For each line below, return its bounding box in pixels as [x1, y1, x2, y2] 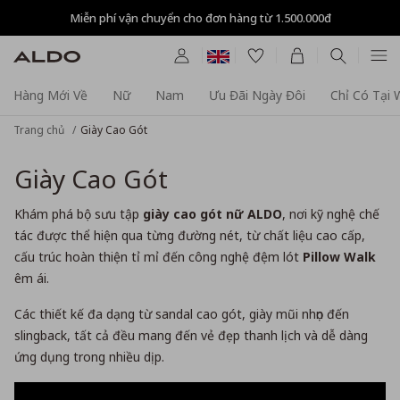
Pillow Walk [303, 248, 376, 265]
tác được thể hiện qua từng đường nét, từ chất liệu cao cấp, [14, 227, 365, 244]
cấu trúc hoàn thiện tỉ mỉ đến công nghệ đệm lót [14, 248, 303, 265]
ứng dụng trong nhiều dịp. [14, 348, 164, 365]
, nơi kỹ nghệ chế [282, 205, 379, 222]
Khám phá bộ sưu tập [14, 205, 143, 222]
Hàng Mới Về [13, 87, 87, 104]
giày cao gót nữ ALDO [143, 205, 282, 222]
